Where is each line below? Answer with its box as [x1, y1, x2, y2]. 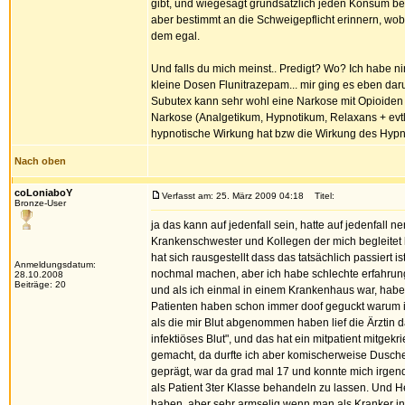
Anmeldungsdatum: [14, 259, 96, 269]
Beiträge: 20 [14, 279, 66, 289]
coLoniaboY [14, 187, 72, 198]
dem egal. [151, 30, 200, 42]
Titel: [306, 191, 334, 201]
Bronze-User [14, 198, 66, 208]
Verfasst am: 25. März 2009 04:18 [162, 191, 304, 201]
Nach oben [14, 155, 66, 166]
